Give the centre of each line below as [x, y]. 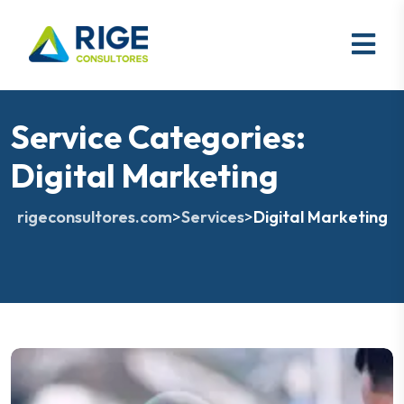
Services [212, 217]
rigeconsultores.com [94, 217]
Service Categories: [158, 137]
